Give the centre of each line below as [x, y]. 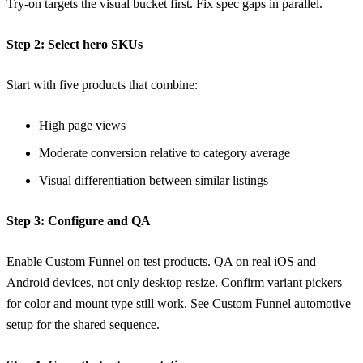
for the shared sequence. [96, 324]
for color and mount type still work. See [109, 303]
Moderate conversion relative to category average [164, 152]
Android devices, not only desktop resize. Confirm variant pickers [174, 282]
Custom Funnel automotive [282, 303]
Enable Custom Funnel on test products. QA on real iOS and [161, 261]
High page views [82, 125]
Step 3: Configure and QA [79, 220]
